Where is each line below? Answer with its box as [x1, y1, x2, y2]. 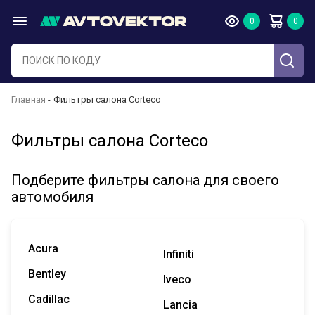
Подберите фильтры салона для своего [11, 172, 279, 188]
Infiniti [163, 247, 194, 261]
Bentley [28, 267, 66, 281]
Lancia [163, 298, 198, 311]
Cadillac [28, 292, 70, 306]
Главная [11, 94, 46, 105]
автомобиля [11, 188, 94, 205]
